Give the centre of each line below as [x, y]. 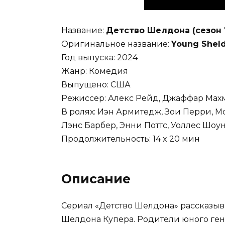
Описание [96, 179]
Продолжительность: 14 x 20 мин [131, 139]
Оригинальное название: [116, 44]
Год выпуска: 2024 [99, 58]
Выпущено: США [96, 85]
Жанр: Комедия [95, 71]
